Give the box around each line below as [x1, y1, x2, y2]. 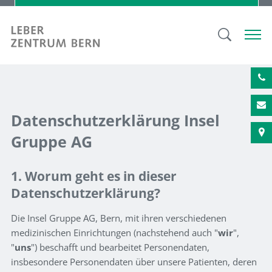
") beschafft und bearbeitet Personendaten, [31, 240, 209, 253]
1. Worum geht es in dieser [11, 168, 177, 185]
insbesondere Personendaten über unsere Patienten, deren [11, 255, 257, 268]
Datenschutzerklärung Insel [11, 110, 220, 131]
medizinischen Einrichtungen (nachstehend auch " [11, 226, 218, 239]
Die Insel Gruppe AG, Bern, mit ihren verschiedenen [11, 211, 226, 224]
